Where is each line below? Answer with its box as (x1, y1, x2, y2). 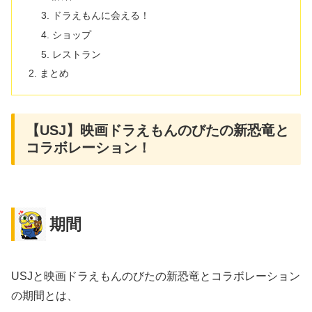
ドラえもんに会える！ (52, 9, 150, 21)
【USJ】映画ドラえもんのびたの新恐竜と (26, 122, 289, 138)
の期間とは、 (11, 290, 78, 302)
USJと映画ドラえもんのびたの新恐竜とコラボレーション (11, 270, 300, 283)
